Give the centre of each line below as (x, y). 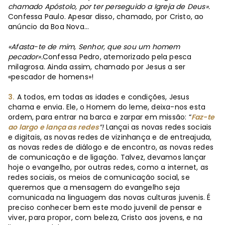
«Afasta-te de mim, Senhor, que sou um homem (94, 46)
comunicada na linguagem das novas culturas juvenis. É (109, 197)
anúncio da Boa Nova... (50, 26)
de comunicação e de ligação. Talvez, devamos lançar (107, 157)
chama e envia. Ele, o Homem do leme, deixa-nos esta (107, 107)
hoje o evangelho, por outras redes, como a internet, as (108, 167)
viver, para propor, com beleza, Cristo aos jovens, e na (105, 217)
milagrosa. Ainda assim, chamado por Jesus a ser (97, 67)
